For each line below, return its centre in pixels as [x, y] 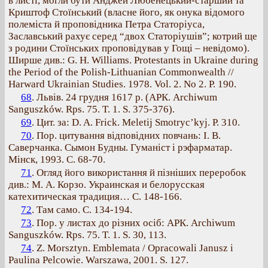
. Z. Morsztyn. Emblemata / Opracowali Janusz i [133, 248]
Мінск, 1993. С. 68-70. [57, 159]
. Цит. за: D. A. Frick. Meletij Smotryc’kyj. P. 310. [136, 122]
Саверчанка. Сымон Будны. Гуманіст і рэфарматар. [120, 147]
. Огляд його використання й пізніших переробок [139, 173]
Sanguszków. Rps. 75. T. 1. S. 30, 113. [87, 235]
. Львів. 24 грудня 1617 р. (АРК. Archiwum [124, 97]
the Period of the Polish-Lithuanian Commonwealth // [121, 72]
